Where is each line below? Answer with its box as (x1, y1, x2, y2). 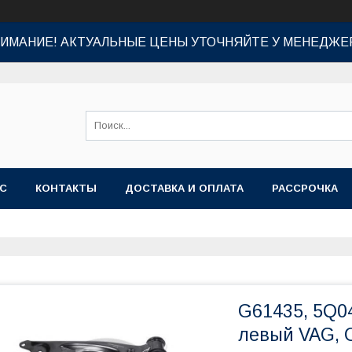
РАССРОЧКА (272, 182, 338, 194)
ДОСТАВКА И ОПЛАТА (125, 182, 244, 194)
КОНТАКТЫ (35, 182, 97, 194)
